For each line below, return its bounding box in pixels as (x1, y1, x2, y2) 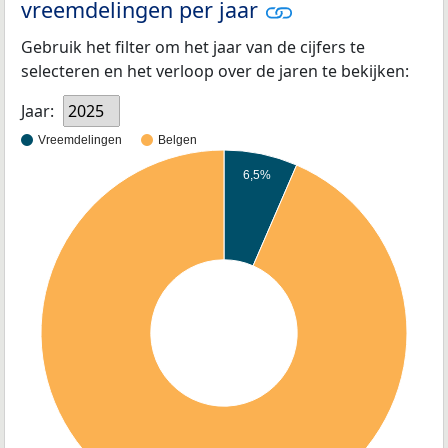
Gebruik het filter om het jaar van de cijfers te (21, 35, 365, 58)
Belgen (158, 133, 197, 148)
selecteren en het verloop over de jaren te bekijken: (21, 59, 409, 82)
